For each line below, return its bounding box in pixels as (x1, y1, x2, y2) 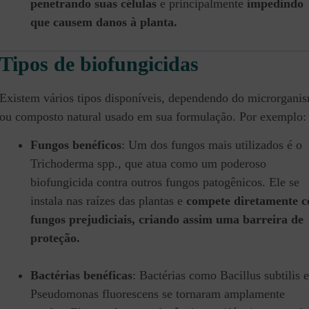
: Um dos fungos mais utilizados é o (121, 138, 302, 152)
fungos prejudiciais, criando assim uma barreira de (30, 212, 303, 227)
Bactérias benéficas (30, 268, 132, 283)
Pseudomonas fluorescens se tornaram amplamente (30, 287, 285, 301)
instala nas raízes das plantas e (30, 194, 186, 208)
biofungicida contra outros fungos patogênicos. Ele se (30, 175, 299, 190)
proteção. (30, 231, 80, 246)
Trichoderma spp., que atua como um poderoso (30, 157, 266, 171)
